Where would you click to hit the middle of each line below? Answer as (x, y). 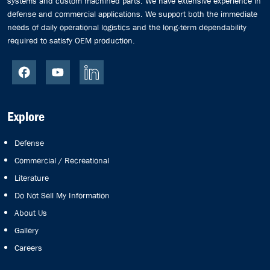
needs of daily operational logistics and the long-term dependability (127, 27)
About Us (31, 213)
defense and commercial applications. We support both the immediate (132, 14)
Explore (26, 117)
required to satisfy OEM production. (71, 40)
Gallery (27, 231)
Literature (32, 178)
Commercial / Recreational (62, 161)
